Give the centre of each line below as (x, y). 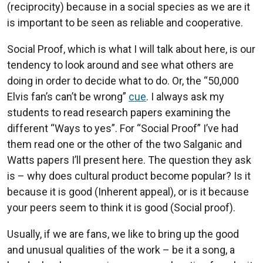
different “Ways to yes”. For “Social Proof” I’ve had (123, 129)
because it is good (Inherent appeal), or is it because (128, 192)
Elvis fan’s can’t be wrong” (68, 97)
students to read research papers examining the (119, 113)
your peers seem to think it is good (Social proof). (121, 208)
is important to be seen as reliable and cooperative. (125, 23)
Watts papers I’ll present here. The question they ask (129, 160)
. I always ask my (185, 97)
